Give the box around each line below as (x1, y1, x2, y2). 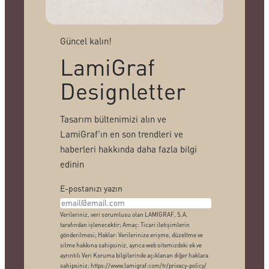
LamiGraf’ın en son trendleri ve (59, 128, 183, 141)
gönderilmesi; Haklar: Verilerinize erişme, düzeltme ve (59, 231, 203, 238)
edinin (59, 158, 84, 171)
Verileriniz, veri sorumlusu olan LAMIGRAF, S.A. (59, 210, 188, 218)
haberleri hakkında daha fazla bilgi (59, 143, 197, 156)
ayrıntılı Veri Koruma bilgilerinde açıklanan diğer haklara (59, 251, 208, 259)
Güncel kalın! (59, 35, 112, 47)
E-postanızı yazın (59, 182, 122, 193)
